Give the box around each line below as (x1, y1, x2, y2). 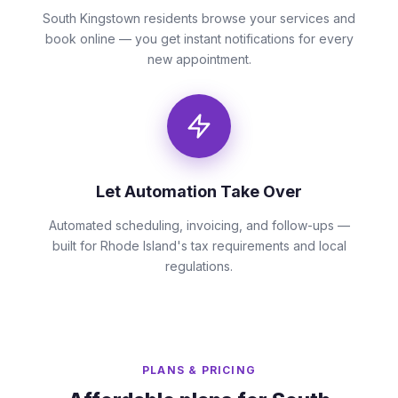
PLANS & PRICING (142, 363, 256, 377)
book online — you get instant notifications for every (44, 31, 354, 46)
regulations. (165, 259, 233, 274)
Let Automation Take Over (96, 182, 302, 201)
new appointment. (147, 52, 251, 67)
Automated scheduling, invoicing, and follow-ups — (48, 218, 350, 233)
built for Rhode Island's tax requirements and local (52, 238, 346, 253)
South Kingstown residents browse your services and (43, 11, 355, 26)
